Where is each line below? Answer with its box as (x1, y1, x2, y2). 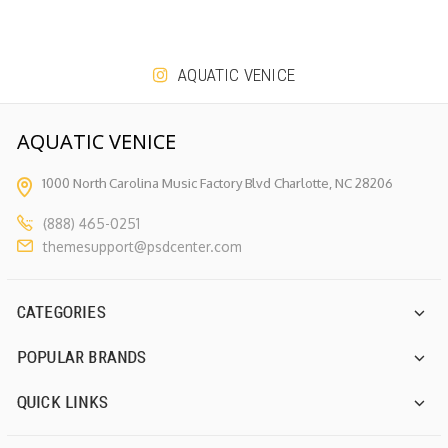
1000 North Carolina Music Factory (41, 175, 242, 191)
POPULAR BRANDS (16, 347, 147, 367)
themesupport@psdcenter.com (42, 238, 242, 255)
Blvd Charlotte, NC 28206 (241, 175, 393, 191)
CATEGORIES (16, 302, 106, 322)
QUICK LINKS (16, 392, 108, 412)
